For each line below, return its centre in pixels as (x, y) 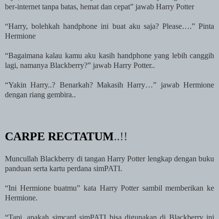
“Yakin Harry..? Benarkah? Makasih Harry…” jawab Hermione (109, 85)
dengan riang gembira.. (40, 94)
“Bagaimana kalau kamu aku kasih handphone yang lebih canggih (109, 55)
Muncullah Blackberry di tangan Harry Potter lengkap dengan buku (109, 158)
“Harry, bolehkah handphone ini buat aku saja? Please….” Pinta (109, 26)
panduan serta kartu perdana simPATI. (64, 168)
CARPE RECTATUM (59, 136)
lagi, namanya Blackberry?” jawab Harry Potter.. (80, 65)
